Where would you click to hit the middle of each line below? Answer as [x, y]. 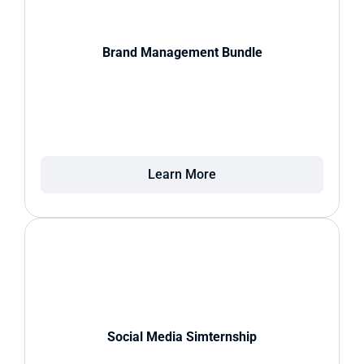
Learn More [182, 174]
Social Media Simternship [182, 337]
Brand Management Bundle [182, 52]
